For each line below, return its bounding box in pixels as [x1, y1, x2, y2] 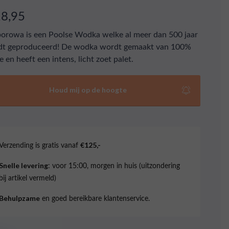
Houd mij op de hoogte [49, 85, 127, 94]
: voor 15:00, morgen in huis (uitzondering [48, 161, 180, 170]
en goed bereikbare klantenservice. [40, 193, 150, 203]
